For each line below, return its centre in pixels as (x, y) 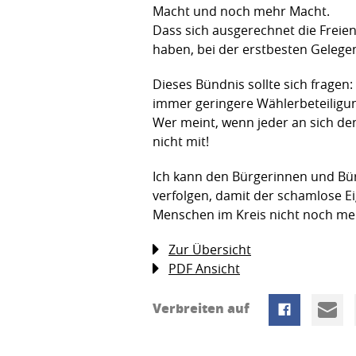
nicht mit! (181, 142)
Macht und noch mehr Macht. (241, 12)
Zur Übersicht (210, 250)
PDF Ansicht (204, 269)
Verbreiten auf (203, 308)
